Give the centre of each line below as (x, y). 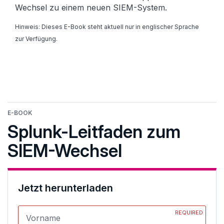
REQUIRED (189, 212)
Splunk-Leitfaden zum (94, 131)
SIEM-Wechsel (65, 150)
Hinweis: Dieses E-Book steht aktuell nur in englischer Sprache (107, 27)
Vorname (43, 218)
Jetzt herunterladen (65, 188)
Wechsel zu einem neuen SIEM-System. (91, 7)
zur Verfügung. (36, 39)
